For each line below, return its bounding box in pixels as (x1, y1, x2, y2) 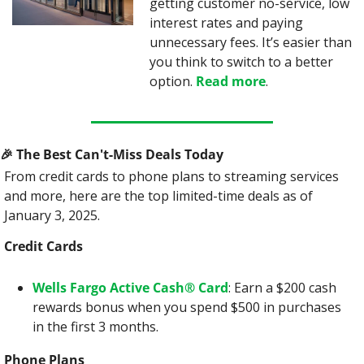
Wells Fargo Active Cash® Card (32, 279, 228, 297)
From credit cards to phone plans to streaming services (4, 167, 339, 185)
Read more (196, 72, 266, 90)
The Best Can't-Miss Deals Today (13, 145, 223, 163)
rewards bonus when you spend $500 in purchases (32, 298, 341, 316)
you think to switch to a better (149, 53, 334, 71)
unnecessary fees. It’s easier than (149, 33, 353, 51)
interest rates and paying (149, 14, 304, 32)
